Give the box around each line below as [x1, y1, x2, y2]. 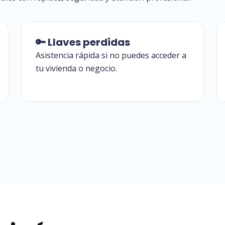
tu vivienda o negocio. [36, 62, 118, 74]
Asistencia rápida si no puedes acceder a [36, 49, 187, 61]
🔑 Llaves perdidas [36, 35, 131, 49]
